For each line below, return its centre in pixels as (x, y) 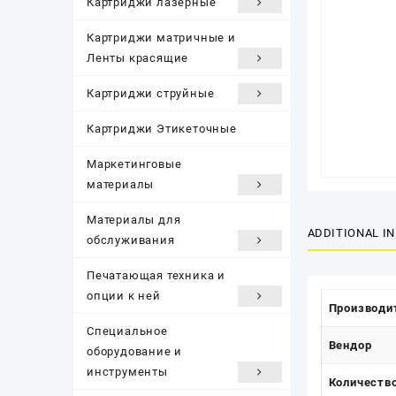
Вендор (350, 346)
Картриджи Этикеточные (162, 128)
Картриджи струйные (151, 93)
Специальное (127, 331)
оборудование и (135, 351)
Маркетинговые (134, 164)
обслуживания (131, 240)
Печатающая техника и (156, 275)
